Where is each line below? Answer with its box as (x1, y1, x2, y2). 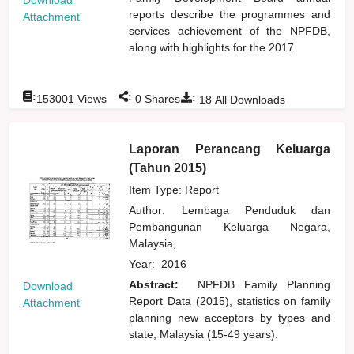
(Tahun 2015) (129, 160, 207, 175)
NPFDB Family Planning (198, 277, 331, 291)
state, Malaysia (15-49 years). (129, 327, 279, 341)
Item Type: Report (129, 183, 220, 196)
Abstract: (129, 277, 189, 291)
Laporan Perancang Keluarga (129, 141, 331, 156)
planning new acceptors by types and (129, 311, 331, 324)
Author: (129, 203, 182, 217)
